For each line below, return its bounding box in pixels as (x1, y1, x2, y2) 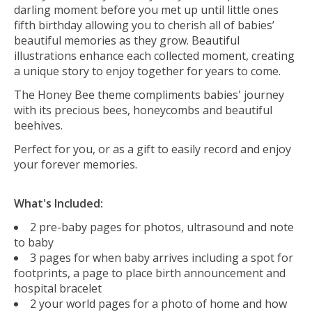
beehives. (14, 118, 63, 134)
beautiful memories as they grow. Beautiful (14, 33, 240, 49)
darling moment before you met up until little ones (14, 2, 279, 18)
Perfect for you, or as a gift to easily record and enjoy (14, 141, 291, 157)
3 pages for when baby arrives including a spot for (30, 250, 293, 266)
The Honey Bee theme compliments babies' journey (14, 87, 284, 103)
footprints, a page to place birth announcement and (14, 265, 286, 281)
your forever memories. (14, 157, 137, 173)
